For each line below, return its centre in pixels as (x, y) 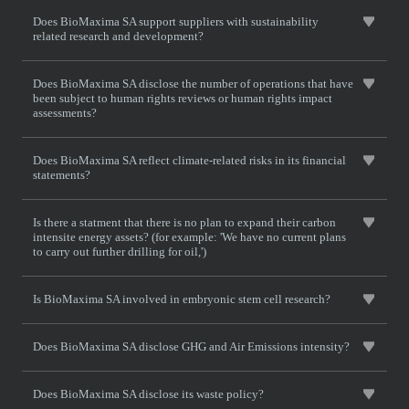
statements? (62, 175)
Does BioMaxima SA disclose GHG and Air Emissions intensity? (191, 346)
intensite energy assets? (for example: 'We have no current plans (189, 237)
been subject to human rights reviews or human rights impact (183, 98)
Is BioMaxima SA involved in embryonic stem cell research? (182, 299)
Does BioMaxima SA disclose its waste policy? (148, 394)
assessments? (65, 113)
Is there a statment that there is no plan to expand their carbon (184, 222)
